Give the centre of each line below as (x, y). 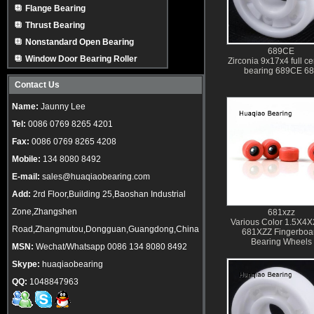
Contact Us (37, 85)
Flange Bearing (55, 8)
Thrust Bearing (55, 25)
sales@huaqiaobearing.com (96, 177)
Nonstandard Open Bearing (80, 42)
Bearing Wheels (281, 242)
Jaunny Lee (62, 107)
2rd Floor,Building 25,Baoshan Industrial (108, 194)
